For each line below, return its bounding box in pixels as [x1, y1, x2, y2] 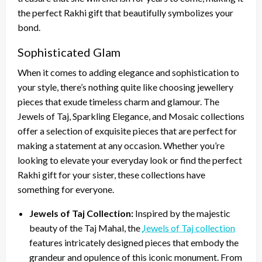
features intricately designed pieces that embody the [29, 236, 239, 248]
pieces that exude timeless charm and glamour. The [18, 95, 219, 107]
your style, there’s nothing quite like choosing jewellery [18, 81, 233, 92]
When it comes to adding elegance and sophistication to [18, 66, 239, 78]
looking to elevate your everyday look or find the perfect [18, 154, 242, 166]
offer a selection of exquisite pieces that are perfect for [18, 125, 237, 136]
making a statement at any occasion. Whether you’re [18, 139, 225, 151]
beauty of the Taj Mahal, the [29, 222, 142, 233]
